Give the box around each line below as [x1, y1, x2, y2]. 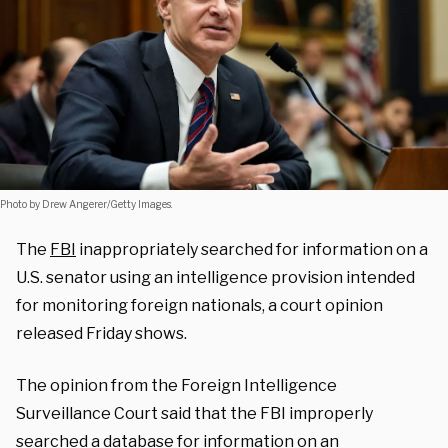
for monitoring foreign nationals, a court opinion [16, 295, 383, 315]
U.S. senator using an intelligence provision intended [16, 267, 415, 287]
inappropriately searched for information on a [76, 239, 428, 259]
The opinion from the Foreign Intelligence [16, 375, 337, 395]
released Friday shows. [16, 323, 190, 343]
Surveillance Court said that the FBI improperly [16, 403, 373, 423]
